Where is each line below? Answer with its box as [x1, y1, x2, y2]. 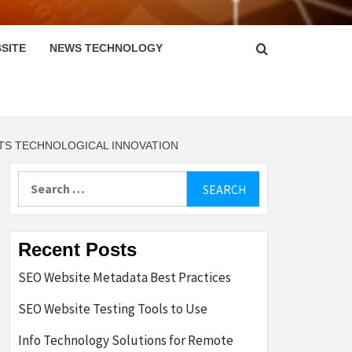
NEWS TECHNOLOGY [49, 42, 163, 55]
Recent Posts [18, 239, 137, 261]
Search [17, 172, 57, 189]
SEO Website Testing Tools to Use [18, 300, 207, 318]
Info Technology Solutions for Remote [18, 332, 233, 350]
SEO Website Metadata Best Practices [18, 269, 231, 287]
